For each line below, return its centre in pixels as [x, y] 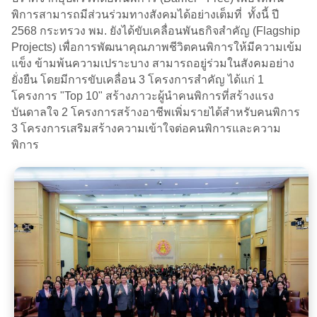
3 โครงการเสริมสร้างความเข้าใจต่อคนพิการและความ [146, 128]
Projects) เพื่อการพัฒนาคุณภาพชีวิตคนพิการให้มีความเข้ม [157, 47]
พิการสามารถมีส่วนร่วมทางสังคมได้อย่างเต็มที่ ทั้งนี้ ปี [145, 14]
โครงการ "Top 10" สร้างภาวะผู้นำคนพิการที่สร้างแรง [143, 96]
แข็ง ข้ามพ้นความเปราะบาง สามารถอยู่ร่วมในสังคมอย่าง [153, 63]
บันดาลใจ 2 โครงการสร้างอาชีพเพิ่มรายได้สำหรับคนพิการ [156, 112]
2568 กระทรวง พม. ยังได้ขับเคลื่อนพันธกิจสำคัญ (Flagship [156, 30]
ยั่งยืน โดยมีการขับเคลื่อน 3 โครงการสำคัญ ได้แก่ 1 [138, 79]
